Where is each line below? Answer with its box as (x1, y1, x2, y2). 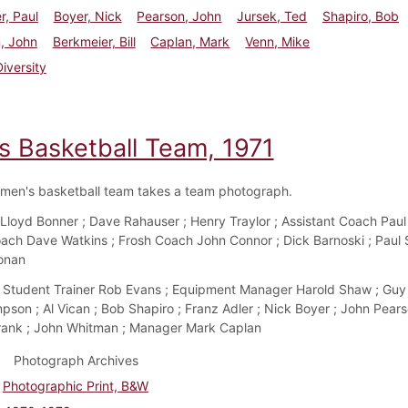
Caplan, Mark (150, 33, 230, 49)
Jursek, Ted (237, 7, 308, 24)
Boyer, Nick (53, 7, 122, 24)
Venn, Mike (245, 33, 311, 49)
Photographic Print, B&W (2, 377, 148, 393)
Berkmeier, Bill (52, 33, 136, 49)
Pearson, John (137, 7, 222, 24)
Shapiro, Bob (322, 7, 400, 24)
